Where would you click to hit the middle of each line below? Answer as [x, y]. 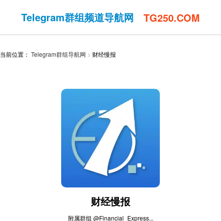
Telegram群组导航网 [58, 54]
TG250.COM [172, 17]
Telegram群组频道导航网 [77, 17]
